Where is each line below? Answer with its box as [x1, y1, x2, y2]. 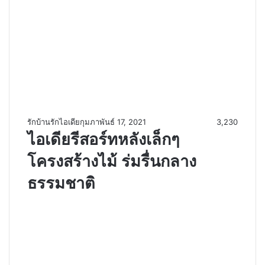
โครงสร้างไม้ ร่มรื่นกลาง [27, 151, 196, 172]
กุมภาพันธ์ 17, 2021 [80, 117, 146, 127]
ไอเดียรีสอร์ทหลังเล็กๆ [27, 130, 180, 150]
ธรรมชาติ [27, 173, 95, 193]
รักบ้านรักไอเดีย [27, 117, 80, 127]
